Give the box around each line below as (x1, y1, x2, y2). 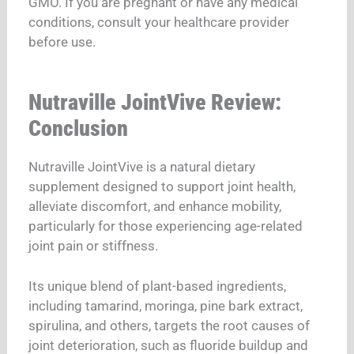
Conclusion (28, 115, 129, 141)
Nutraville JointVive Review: (28, 88, 282, 115)
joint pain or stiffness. (28, 237, 162, 254)
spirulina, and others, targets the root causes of (28, 318, 311, 334)
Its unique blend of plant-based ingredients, (28, 278, 287, 295)
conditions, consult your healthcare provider (28, 14, 290, 31)
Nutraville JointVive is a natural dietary (28, 158, 256, 175)
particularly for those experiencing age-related (28, 217, 303, 234)
